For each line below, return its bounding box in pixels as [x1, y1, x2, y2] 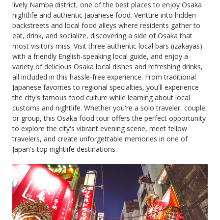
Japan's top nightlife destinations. [12, 144, 117, 154]
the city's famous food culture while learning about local [12, 93, 190, 103]
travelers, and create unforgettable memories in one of [12, 134, 188, 144]
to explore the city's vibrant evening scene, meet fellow [12, 124, 187, 134]
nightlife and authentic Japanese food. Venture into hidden [12, 10, 196, 20]
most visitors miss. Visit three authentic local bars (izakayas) [12, 41, 202, 51]
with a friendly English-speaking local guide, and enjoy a [12, 52, 188, 61]
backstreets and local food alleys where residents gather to [12, 21, 200, 30]
